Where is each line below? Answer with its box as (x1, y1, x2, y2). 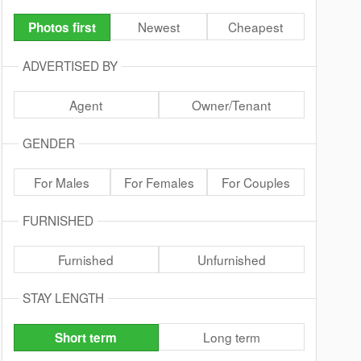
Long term (202, 328, 260, 346)
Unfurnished (197, 251, 266, 268)
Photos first (27, 19, 96, 36)
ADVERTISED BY (22, 56, 118, 74)
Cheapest (228, 18, 284, 35)
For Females (123, 173, 194, 191)
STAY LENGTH (22, 288, 104, 306)
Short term (55, 329, 118, 346)
